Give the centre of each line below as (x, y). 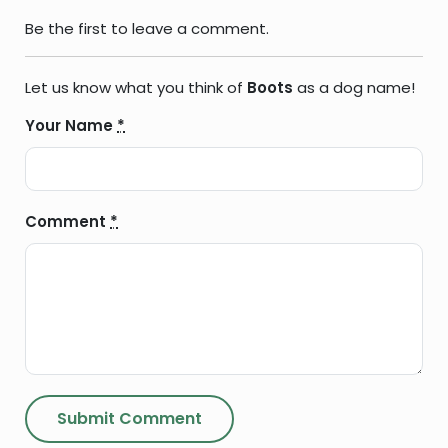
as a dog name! (354, 88)
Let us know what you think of (136, 88)
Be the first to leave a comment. (147, 29)
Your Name (71, 126)
